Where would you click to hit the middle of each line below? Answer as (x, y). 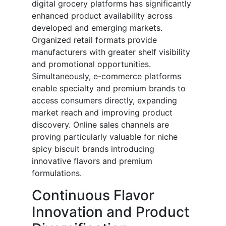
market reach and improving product (102, 113)
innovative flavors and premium (92, 161)
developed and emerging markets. (97, 28)
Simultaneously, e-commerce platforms (106, 76)
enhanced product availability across (102, 16)
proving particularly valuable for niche (105, 137)
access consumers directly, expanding (104, 101)
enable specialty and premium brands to (109, 89)
